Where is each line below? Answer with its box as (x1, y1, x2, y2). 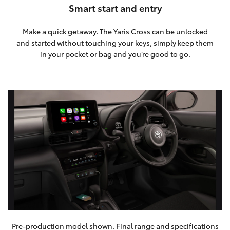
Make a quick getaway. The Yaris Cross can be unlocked (22, 26, 208, 36)
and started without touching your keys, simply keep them (16, 37, 214, 48)
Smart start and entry (68, 1, 162, 14)
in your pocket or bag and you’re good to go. (40, 49, 190, 59)
